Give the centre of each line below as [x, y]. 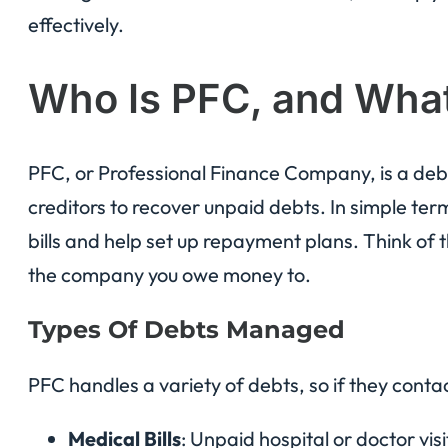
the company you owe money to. [169, 275]
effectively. [76, 24]
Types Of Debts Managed [186, 330]
